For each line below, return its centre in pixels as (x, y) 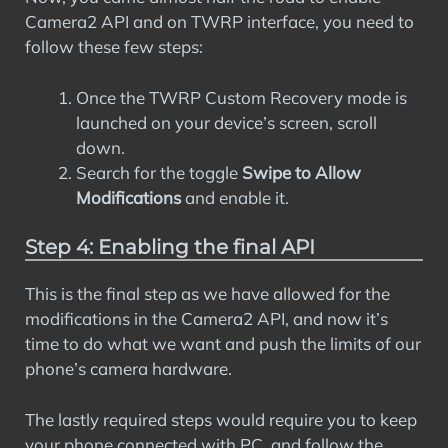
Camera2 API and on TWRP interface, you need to (219, 21)
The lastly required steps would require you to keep (221, 419)
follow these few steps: (114, 46)
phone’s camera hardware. (128, 368)
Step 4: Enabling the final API (170, 247)
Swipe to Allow (301, 172)
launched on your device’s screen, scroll (226, 122)
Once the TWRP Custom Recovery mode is (241, 97)
